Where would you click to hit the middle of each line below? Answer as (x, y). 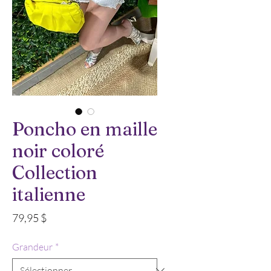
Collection (55, 173)
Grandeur (32, 247)
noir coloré (58, 151)
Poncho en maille (85, 129)
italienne (49, 195)
